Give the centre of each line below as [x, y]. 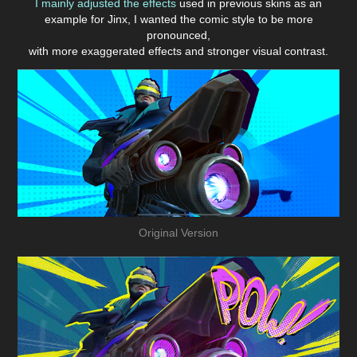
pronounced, [178, 35]
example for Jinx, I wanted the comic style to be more [178, 19]
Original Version [178, 232]
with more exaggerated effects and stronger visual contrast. [178, 51]
